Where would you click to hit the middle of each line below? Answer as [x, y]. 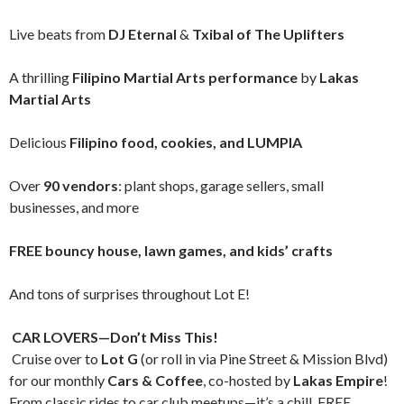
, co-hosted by [248, 380]
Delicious [39, 142]
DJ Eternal [142, 34]
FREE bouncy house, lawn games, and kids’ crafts [171, 250]
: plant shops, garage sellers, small [221, 185]
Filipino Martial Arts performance [185, 77]
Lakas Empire [338, 380]
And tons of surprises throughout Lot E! [129, 294]
